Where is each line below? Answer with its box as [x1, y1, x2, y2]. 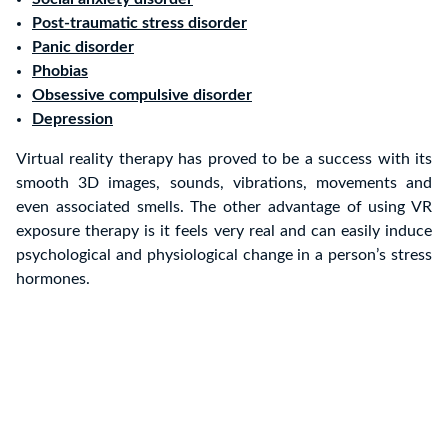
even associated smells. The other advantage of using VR [16, 199, 432, 216]
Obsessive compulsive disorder [32, 87, 252, 104]
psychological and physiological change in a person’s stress [16, 247, 432, 264]
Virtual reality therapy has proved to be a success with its [16, 151, 432, 168]
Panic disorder [32, 39, 134, 56]
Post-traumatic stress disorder [32, 15, 247, 32]
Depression [32, 111, 113, 128]
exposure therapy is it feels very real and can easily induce [16, 223, 432, 240]
